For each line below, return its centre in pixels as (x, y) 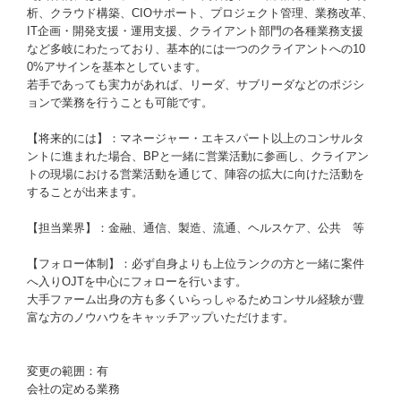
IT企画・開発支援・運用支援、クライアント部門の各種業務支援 (195, 31)
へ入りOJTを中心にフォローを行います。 (137, 282)
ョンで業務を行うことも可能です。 (120, 102)
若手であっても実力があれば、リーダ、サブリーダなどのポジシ (196, 85)
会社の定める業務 (73, 389)
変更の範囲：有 (68, 371)
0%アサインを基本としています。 (117, 67)
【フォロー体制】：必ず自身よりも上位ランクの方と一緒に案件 (196, 264)
